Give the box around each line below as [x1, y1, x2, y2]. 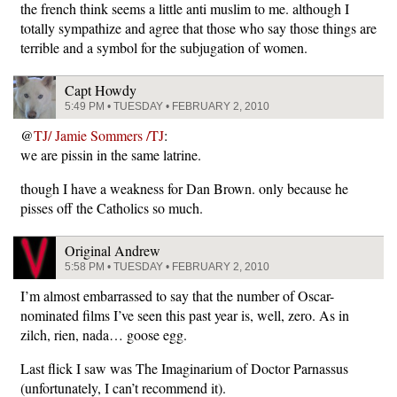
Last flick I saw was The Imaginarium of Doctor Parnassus [20, 359, 348, 378]
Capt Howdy [65, 81, 136, 99]
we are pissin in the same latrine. [20, 145, 201, 164]
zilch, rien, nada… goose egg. [20, 325, 187, 344]
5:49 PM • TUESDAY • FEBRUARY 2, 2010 [65, 100, 269, 113]
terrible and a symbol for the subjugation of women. [20, 38, 307, 57]
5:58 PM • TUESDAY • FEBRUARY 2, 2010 [65, 261, 269, 273]
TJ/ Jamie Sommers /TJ [34, 126, 164, 144]
